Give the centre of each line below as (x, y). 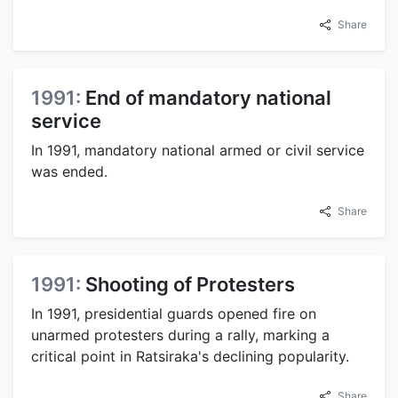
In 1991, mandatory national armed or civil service (198, 151)
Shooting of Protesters (190, 285)
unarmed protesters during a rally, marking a (180, 335)
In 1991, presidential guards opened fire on (174, 314)
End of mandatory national (208, 98)
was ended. (69, 172)
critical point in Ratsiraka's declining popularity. (190, 357)
